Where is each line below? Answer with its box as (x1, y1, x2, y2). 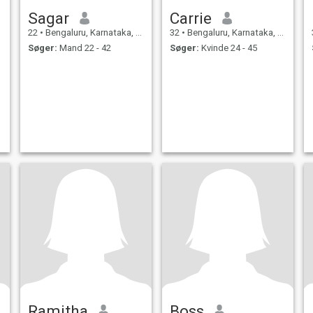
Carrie (169, 8, 212, 27)
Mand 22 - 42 (57, 43, 111, 54)
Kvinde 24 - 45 (198, 43, 257, 54)
